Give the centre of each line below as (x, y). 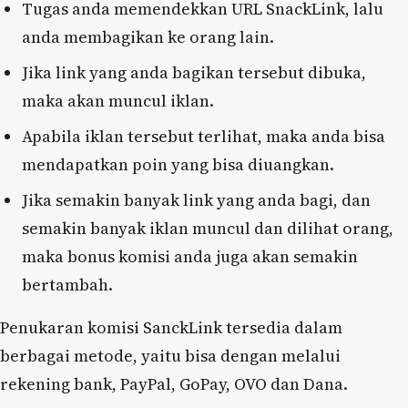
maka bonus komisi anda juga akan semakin (190, 256)
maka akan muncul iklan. (118, 100)
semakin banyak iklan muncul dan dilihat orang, (208, 228)
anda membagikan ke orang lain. (148, 36)
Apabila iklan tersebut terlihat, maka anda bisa (204, 136)
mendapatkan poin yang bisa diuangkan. (178, 164)
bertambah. (67, 284)
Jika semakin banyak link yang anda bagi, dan (196, 199)
